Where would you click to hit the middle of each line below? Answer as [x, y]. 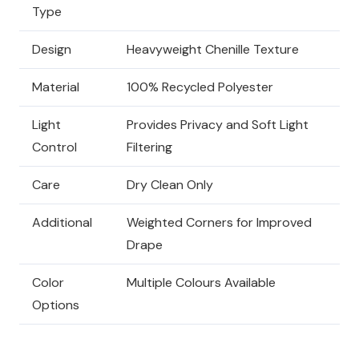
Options [56, 305]
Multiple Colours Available [201, 283]
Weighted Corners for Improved [219, 223]
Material [56, 87]
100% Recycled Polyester [200, 87]
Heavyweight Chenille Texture [213, 50]
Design [52, 50]
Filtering [149, 147]
